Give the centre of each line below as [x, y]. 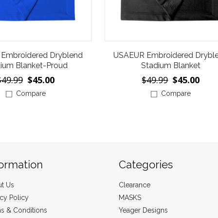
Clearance [135, 185]
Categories [146, 164]
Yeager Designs [143, 210]
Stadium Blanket [171, 66]
